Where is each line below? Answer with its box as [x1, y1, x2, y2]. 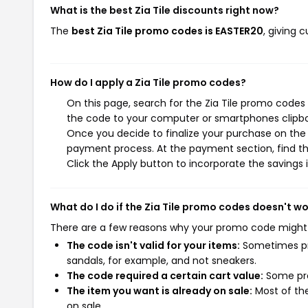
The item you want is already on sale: [67, 284, 252, 298]
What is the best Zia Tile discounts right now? [50, 3, 279, 17]
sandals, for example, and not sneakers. [67, 254, 256, 267]
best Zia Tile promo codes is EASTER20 [71, 24, 263, 38]
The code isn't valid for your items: [67, 239, 240, 252]
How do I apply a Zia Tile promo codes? [50, 76, 246, 89]
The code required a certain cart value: [67, 269, 263, 283]
